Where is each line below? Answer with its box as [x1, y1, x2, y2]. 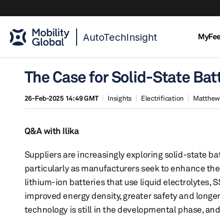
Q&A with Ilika [24, 125, 79, 136]
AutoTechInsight [83, 31, 157, 43]
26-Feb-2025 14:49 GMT [24, 94, 99, 102]
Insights [108, 94, 132, 102]
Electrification [140, 94, 184, 102]
